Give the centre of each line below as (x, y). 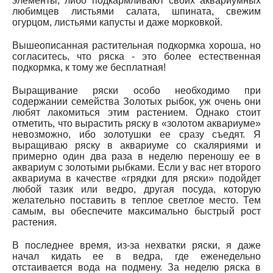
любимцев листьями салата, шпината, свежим (136, 11)
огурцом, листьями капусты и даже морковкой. (117, 22)
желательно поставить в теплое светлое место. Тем (136, 200)
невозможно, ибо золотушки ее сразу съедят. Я (136, 134)
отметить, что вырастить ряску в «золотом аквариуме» (136, 123)
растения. (34, 222)
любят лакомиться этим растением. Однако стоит (136, 112)
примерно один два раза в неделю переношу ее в (136, 156)
